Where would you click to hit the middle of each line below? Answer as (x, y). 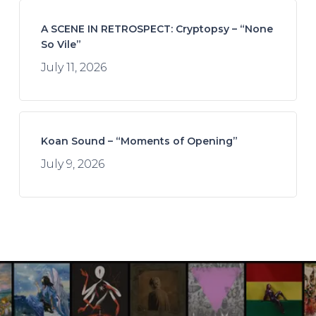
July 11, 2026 (73, 67)
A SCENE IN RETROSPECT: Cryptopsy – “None (157, 29)
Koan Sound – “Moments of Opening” (139, 141)
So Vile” (61, 44)
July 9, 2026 (72, 164)
